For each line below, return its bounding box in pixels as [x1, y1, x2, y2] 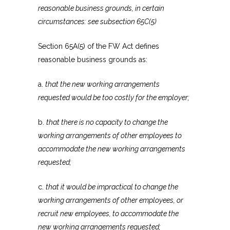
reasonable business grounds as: [38, 55, 147, 64]
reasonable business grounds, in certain [38, 4, 164, 13]
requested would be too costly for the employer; [38, 93, 189, 102]
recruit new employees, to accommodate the [38, 209, 179, 218]
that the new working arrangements [45, 80, 160, 89]
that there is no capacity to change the [46, 118, 168, 127]
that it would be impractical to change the [46, 183, 178, 191]
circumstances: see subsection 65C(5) [38, 17, 157, 26]
